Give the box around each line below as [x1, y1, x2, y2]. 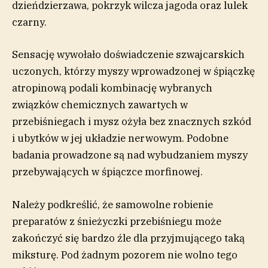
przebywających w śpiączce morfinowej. [12, 165, 203, 179]
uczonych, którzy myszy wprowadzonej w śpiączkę [12, 65, 255, 78]
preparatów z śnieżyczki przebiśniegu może [12, 214, 221, 228]
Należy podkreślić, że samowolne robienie [12, 197, 213, 211]
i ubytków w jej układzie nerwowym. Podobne [12, 132, 229, 145]
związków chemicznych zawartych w [12, 98, 188, 112]
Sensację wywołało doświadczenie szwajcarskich [12, 48, 245, 62]
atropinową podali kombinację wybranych [12, 81, 212, 95]
